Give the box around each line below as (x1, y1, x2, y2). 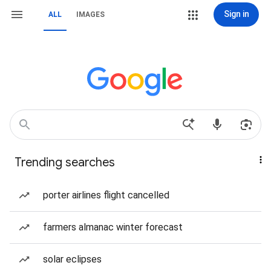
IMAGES (76, 10, 105, 19)
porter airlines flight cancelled (43, 189, 169, 201)
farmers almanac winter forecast (43, 221, 183, 233)
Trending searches (15, 155, 115, 170)
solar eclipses (43, 253, 102, 265)
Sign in (223, 9, 249, 19)
